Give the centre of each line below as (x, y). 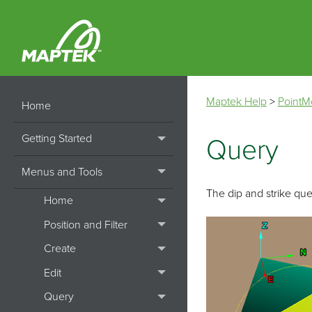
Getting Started (56, 139)
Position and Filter (85, 225)
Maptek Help (236, 101)
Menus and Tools (62, 172)
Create (60, 249)
